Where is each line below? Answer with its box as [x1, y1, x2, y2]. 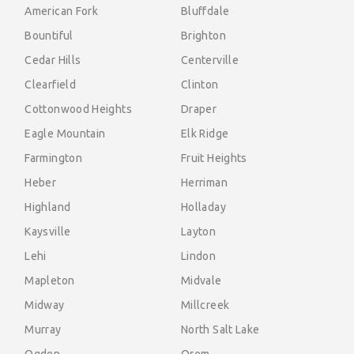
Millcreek [181, 299, 230, 312]
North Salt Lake [181, 323, 260, 337]
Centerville [181, 54, 239, 67]
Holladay [181, 201, 226, 214]
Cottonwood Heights [24, 103, 132, 116]
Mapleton [24, 274, 75, 288]
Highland [24, 201, 71, 214]
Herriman [181, 176, 228, 190]
